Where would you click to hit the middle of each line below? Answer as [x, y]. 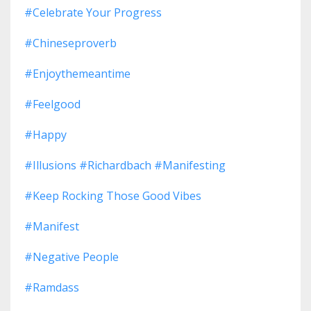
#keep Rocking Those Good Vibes [113, 196]
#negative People [72, 257]
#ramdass [52, 288]
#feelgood [52, 104]
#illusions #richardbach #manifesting [125, 166]
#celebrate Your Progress [93, 13]
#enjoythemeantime [77, 74]
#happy [45, 135]
